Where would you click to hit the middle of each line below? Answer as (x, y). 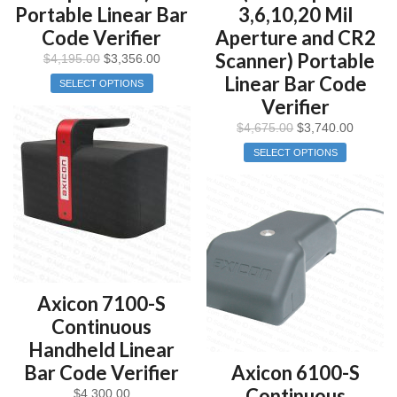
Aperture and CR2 (295, 38)
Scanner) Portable (296, 61)
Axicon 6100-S (295, 372)
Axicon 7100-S (102, 303)
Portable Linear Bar (102, 15)
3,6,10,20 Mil (295, 15)
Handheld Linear (102, 349)
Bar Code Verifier (102, 372)
